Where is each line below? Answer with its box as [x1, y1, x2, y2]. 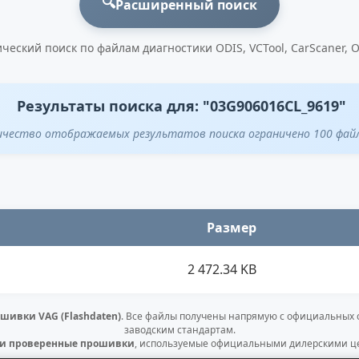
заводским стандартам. [123, 322, 236, 337]
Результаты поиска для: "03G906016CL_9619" [16, 96, 346, 115]
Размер [207, 218, 256, 236]
